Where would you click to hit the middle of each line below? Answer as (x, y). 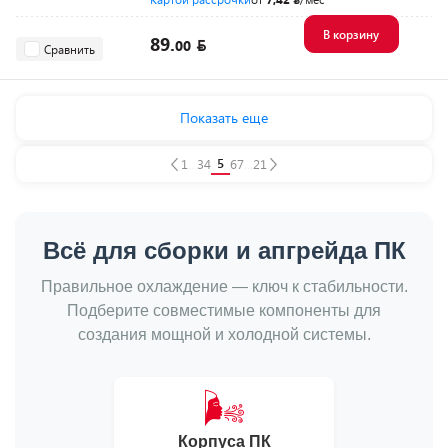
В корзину (350, 34)
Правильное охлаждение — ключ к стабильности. (224, 286)
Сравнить (69, 48)
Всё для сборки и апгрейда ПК (224, 250)
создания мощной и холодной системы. (224, 334)
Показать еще (224, 117)
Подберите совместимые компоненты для (224, 310)
